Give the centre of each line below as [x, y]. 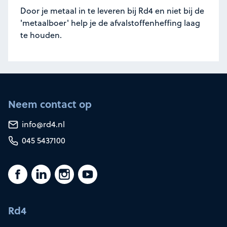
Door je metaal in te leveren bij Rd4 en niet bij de [112, 10]
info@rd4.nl [43, 124]
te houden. [41, 35]
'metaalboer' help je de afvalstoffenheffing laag [110, 23]
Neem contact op [50, 103]
